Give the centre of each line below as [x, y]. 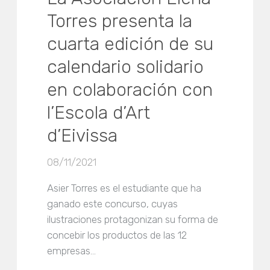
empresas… [72, 250]
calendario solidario [126, 67]
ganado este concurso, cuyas [113, 203]
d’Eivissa [83, 135]
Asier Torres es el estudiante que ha [124, 188]
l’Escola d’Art [99, 112]
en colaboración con [130, 89]
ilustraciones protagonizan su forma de [133, 219]
